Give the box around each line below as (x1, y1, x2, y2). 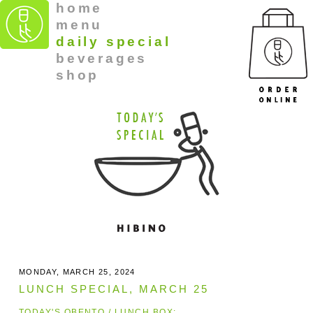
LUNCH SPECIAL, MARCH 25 (18, 282, 209, 295)
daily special (56, 34, 171, 49)
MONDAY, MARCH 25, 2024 (18, 268, 136, 276)
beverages (56, 51, 148, 66)
